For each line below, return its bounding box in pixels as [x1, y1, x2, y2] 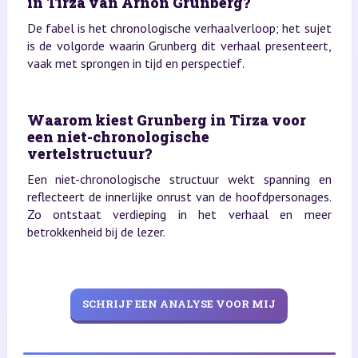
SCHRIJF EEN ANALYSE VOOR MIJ [82, 296, 276, 312]
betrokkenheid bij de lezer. [26, 223, 165, 240]
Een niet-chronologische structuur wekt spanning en [26, 170, 332, 187]
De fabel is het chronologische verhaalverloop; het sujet [26, 19, 332, 36]
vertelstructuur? [26, 143, 152, 163]
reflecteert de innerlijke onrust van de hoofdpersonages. [26, 188, 332, 205]
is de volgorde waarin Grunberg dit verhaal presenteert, [26, 37, 332, 54]
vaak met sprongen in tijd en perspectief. [26, 54, 245, 71]
